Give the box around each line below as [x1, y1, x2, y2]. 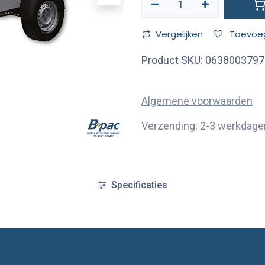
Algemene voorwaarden [141, 95, 253, 107]
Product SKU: [141, 54, 205, 66]
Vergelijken [156, 28, 203, 40]
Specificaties [108, 179, 167, 190]
